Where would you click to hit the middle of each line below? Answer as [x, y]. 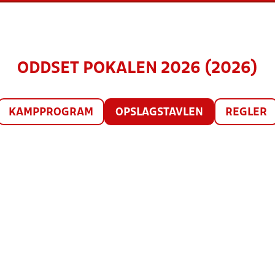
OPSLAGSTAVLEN [159, 113]
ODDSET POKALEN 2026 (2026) [137, 69]
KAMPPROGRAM [51, 113]
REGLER [246, 113]
